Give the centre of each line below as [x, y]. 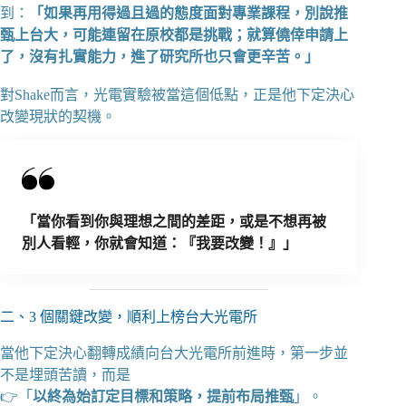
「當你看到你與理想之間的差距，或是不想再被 [174, 221]
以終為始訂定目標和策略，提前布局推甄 [163, 396]
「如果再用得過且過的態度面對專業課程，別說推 [188, 13]
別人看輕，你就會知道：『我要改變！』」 [159, 243]
